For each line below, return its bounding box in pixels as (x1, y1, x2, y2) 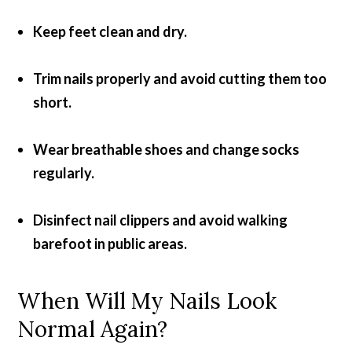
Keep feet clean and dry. (33, 22, 188, 40)
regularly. (33, 163, 95, 181)
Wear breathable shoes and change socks (33, 140, 300, 158)
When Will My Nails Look (17, 286, 277, 315)
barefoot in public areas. (33, 234, 188, 252)
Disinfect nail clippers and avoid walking (33, 211, 288, 229)
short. (33, 93, 72, 111)
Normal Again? (17, 314, 168, 343)
